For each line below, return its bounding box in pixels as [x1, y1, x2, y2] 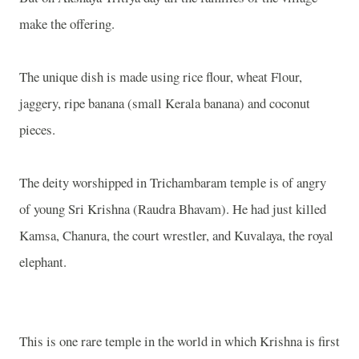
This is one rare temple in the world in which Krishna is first [19, 332, 340, 350]
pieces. [19, 120, 55, 139]
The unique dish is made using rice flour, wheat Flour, [19, 67, 302, 86]
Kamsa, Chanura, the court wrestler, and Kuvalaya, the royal [19, 226, 333, 244]
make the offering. [19, 14, 115, 33]
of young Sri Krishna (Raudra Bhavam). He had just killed [19, 200, 326, 218]
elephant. [19, 252, 67, 271]
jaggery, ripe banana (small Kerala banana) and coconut [19, 94, 310, 112]
